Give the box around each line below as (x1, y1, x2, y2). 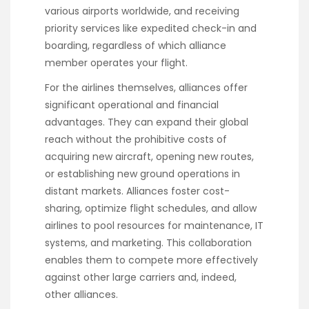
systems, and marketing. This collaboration (45, 235, 252, 250)
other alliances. (45, 287, 118, 301)
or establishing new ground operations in (45, 166, 240, 181)
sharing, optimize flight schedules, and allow (45, 201, 257, 215)
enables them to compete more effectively (45, 252, 258, 267)
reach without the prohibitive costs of (45, 132, 227, 146)
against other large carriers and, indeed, (45, 270, 237, 284)
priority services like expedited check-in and (45, 21, 257, 35)
